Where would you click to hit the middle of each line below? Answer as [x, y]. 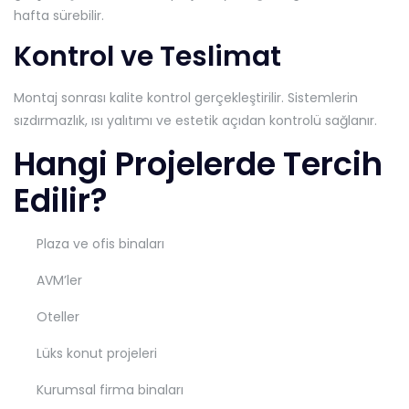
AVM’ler [59, 281]
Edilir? [61, 201]
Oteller [58, 317]
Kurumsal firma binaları [110, 390]
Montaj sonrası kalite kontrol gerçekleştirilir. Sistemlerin [186, 98]
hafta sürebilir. [59, 16]
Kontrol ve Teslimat [147, 57]
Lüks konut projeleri [97, 354]
